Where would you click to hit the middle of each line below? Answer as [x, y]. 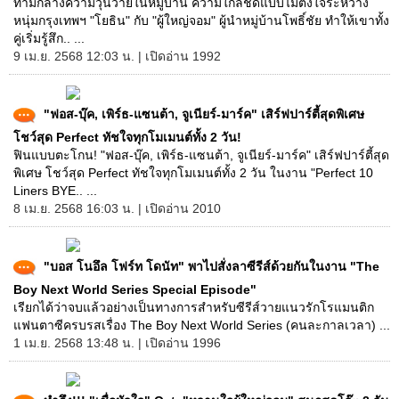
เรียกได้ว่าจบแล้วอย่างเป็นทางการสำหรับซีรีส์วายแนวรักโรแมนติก [194, 307]
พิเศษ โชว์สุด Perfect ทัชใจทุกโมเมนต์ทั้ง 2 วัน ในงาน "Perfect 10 [193, 173]
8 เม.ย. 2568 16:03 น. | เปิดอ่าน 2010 [117, 208]
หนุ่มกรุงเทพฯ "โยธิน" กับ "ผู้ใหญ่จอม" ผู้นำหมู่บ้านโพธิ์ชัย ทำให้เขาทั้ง [201, 20]
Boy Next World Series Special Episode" [135, 289]
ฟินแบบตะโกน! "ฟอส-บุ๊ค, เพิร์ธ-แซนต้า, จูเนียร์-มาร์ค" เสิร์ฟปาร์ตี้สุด [201, 155]
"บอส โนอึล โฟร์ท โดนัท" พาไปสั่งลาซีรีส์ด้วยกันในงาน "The [212, 266]
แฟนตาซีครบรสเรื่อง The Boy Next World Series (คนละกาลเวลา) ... [202, 325]
